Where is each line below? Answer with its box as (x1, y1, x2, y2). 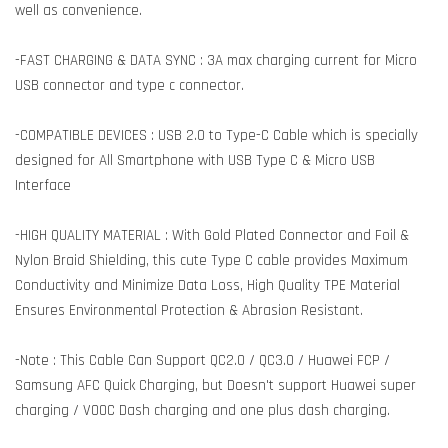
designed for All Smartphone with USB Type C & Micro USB (15, 151, 375, 170)
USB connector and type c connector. (15, 76, 244, 95)
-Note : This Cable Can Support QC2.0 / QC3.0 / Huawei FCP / (15, 351, 390, 370)
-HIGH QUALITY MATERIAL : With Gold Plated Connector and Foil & (15, 226, 409, 245)
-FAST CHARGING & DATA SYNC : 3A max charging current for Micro (15, 51, 417, 70)
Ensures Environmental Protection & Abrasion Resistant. (15, 301, 363, 320)
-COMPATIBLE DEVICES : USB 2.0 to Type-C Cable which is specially (15, 126, 418, 145)
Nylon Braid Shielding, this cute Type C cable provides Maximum (15, 251, 408, 270)
